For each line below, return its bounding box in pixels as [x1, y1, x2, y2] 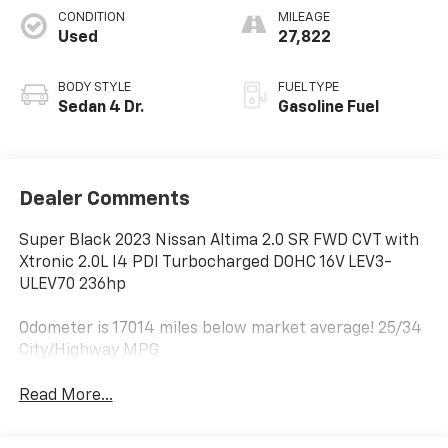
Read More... [18, 388, 113, 405]
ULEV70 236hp [18, 277, 126, 294]
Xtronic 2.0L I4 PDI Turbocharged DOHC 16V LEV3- [18, 255, 392, 272]
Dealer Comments [18, 189, 190, 210]
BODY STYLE [57, 80, 131, 94]
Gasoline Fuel [278, 99, 379, 116]
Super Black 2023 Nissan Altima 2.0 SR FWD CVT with [18, 233, 419, 250]
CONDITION [57, 10, 125, 24]
